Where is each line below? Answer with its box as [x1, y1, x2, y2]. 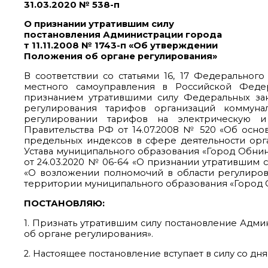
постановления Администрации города [24, 29, 222, 41]
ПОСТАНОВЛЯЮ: [24, 198, 105, 209]
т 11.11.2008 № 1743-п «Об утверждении [24, 40, 218, 51]
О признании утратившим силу [24, 19, 176, 30]
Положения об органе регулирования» [24, 51, 217, 62]
